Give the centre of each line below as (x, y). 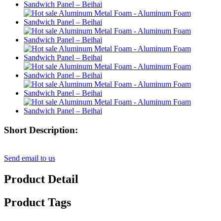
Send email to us (30, 158)
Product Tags (37, 202)
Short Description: (41, 130)
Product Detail (41, 179)
